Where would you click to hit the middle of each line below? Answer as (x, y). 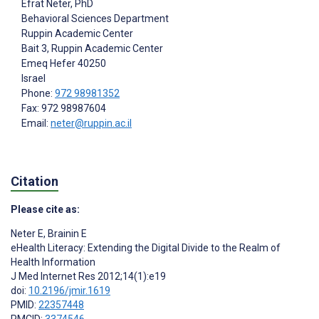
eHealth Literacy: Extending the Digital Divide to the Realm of (146, 247)
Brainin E (66, 233)
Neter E (27, 233)
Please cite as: (45, 209)
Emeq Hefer (48, 64)
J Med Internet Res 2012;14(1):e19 (88, 276)
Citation (35, 181)
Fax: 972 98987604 (64, 109)
